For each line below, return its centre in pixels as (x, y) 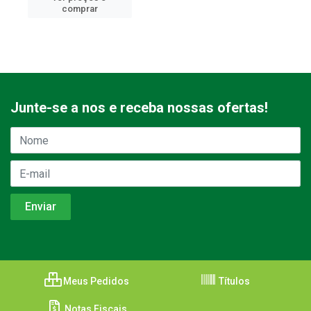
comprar (79, 9)
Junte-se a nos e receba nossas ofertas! (139, 108)
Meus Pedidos (95, 281)
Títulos (233, 281)
